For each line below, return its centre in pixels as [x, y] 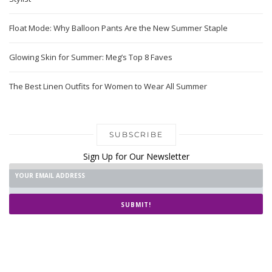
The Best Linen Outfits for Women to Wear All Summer [108, 86]
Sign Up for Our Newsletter [136, 156]
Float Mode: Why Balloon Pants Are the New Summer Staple [118, 28]
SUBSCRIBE [136, 134]
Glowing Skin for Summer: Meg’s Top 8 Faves [91, 57]
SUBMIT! [136, 204]
